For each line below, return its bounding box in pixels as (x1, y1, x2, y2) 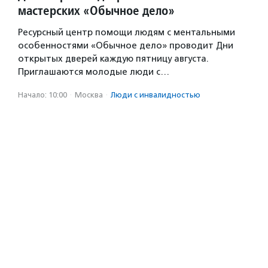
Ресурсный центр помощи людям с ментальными (18, 27, 235, 38)
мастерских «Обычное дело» (18, 2, 175, 19)
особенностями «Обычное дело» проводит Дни (18, 40, 233, 51)
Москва (75, 90, 103, 99)
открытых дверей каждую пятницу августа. (18, 53, 209, 64)
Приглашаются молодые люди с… (18, 66, 169, 77)
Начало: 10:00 (18, 90, 67, 99)
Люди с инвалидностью (111, 90, 200, 99)
